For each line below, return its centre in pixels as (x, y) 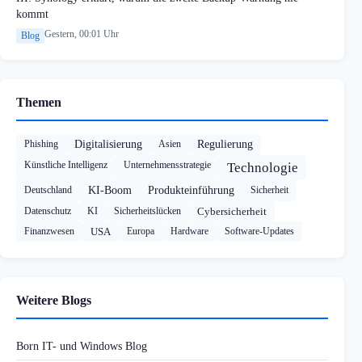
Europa (141, 231)
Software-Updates (259, 231)
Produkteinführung (191, 190)
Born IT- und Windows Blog (82, 345)
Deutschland (48, 189)
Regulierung (225, 144)
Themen (39, 102)
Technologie (263, 167)
